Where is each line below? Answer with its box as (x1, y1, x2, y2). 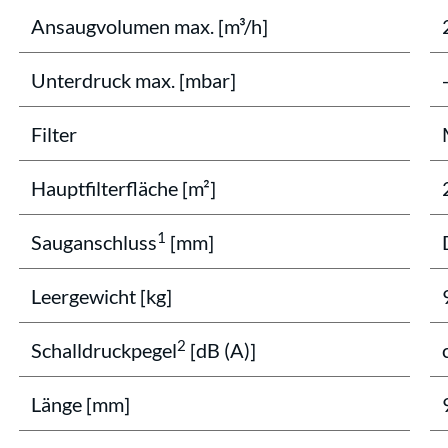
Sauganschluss (31, 230, 157, 254)
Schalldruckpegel (31, 338, 177, 362)
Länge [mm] (31, 392, 130, 416)
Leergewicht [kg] (31, 284, 172, 308)
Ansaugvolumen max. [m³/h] (31, 14, 268, 38)
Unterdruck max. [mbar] (31, 68, 236, 92)
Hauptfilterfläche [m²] (31, 176, 216, 200)
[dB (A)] (186, 338, 256, 362)
